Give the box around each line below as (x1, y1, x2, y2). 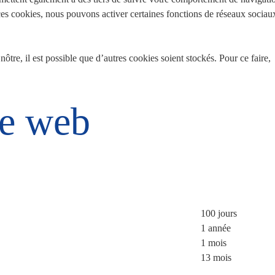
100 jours (201, 207, 237, 219)
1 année (201, 222, 231, 233)
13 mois (201, 252, 231, 263)
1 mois (201, 237, 227, 248)
